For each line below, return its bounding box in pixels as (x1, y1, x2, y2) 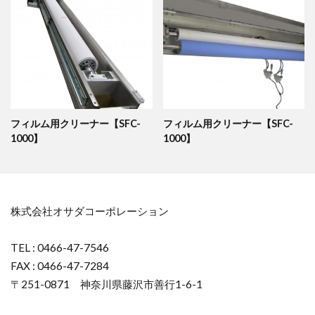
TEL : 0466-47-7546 (11, 241, 109, 255)
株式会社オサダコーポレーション (11, 205, 169, 218)
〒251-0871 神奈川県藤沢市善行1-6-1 (11, 278, 202, 291)
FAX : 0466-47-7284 (11, 259, 109, 273)
